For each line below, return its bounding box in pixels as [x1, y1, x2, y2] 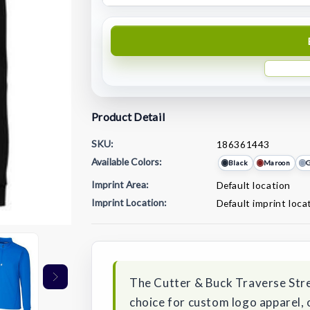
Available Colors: [91, 155, 162, 167]
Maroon [263, 158, 291, 167]
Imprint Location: [91, 196, 167, 208]
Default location [216, 179, 291, 192]
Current [91, 215, 131, 228]
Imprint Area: [91, 179, 148, 191]
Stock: [91, 231, 125, 245]
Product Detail [91, 110, 166, 123]
